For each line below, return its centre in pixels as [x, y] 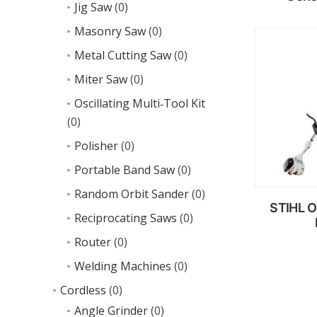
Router [93, 242]
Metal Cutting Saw [123, 55]
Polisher [96, 146]
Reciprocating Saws [126, 218]
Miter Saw [101, 79]
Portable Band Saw [125, 170]
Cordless [83, 290]
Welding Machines [123, 266]
